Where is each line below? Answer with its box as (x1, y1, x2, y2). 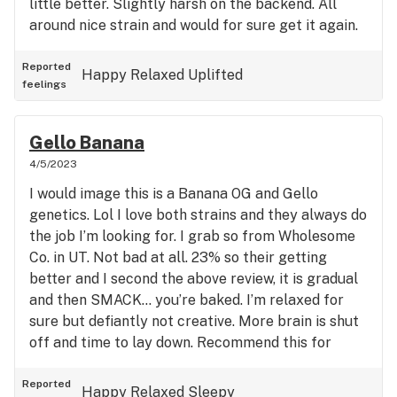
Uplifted (188, 66, 243, 83)
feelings (22, 78, 66, 90)
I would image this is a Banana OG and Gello (29, 185, 318, 202)
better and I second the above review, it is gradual (29, 270, 358, 287)
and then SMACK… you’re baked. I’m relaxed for (29, 292, 344, 308)
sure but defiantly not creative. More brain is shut (29, 313, 359, 330)
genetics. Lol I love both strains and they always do (29, 206, 367, 223)
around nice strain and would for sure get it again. (29, 17, 358, 34)
